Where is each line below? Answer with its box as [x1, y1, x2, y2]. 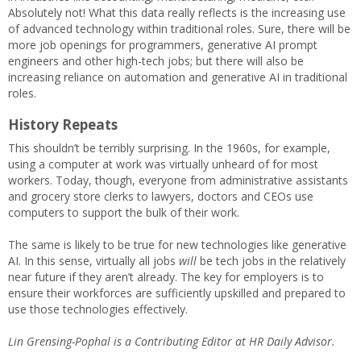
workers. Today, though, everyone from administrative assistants [8, 172, 348, 188]
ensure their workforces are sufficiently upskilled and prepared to [8, 285, 346, 301]
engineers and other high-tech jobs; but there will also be [8, 53, 304, 68]
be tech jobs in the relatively [200, 253, 346, 268]
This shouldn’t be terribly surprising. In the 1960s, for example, [8, 140, 330, 156]
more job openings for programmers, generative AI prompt [8, 37, 317, 52]
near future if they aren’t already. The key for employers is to [8, 269, 324, 284]
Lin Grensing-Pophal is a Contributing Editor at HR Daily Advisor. [8, 334, 335, 349]
